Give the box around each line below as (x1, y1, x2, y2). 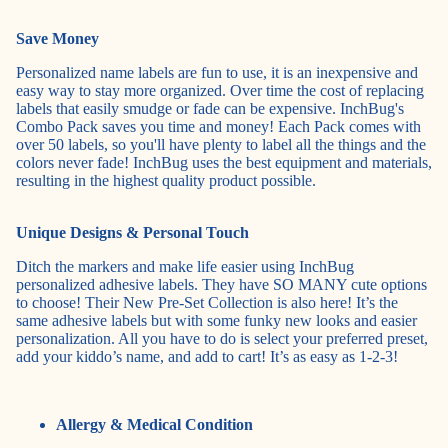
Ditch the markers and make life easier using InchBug (16, 258, 354, 276)
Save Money (16, 30, 99, 48)
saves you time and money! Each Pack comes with (98, 118, 421, 136)
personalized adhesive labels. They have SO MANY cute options (16, 276, 427, 294)
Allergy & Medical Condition (56, 416, 257, 434)
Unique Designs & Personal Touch (16, 224, 249, 242)
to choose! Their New (16, 294, 158, 312)
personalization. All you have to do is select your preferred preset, (16, 330, 428, 348)
